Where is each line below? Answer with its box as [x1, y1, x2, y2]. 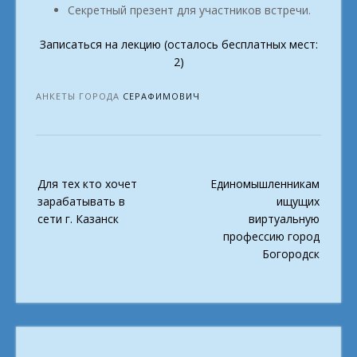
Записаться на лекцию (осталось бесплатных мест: [39, 36, 318, 52]
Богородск [262, 245, 320, 261]
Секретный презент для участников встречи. [68, 2, 311, 18]
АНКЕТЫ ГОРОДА [36, 89, 123, 102]
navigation [35, 184, 88, 200]
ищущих [277, 193, 320, 209]
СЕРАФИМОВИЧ [123, 89, 200, 102]
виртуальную [249, 210, 320, 226]
